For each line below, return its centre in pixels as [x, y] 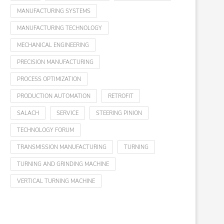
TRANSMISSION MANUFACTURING [62, 147]
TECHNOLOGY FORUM [45, 130]
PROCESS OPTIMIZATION [49, 79]
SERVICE [67, 113]
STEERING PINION [119, 113]
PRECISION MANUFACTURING [55, 62]
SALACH [28, 113]
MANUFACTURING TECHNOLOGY [59, 28]
